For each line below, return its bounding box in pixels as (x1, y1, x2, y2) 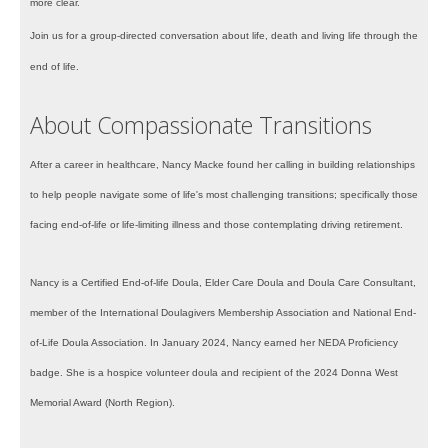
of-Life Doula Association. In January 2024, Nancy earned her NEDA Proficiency (30, 337, 398, 349)
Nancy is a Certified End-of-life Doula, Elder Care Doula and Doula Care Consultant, (30, 277, 416, 289)
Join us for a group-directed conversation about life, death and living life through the (30, 30, 418, 42)
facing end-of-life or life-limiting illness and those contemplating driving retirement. (30, 219, 403, 231)
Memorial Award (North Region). (30, 397, 175, 409)
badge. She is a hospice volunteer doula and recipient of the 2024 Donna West (30, 367, 398, 379)
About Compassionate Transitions (30, 109, 372, 142)
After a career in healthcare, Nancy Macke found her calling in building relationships (30, 159, 415, 171)
